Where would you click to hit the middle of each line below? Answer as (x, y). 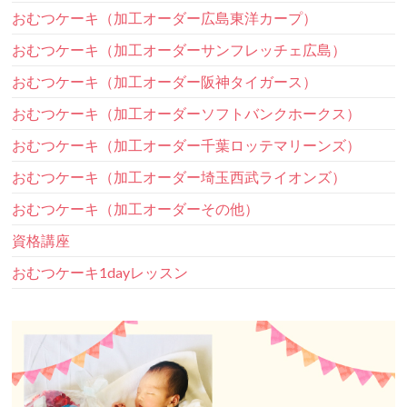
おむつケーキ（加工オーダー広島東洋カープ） (165, 17)
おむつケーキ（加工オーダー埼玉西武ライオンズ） (179, 176)
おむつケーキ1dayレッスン (100, 272)
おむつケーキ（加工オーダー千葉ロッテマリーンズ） (187, 144)
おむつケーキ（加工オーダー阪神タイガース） (165, 81)
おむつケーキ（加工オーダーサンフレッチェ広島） (179, 49)
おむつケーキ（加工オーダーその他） (136, 208)
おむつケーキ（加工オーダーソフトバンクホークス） (187, 113)
